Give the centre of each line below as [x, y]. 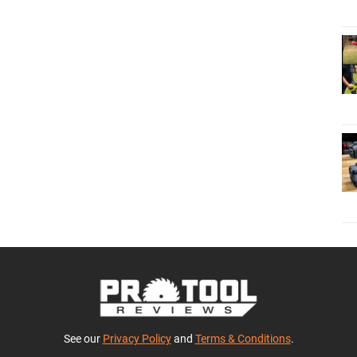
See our [83, 338]
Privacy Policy [137, 338]
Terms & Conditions [243, 338]
